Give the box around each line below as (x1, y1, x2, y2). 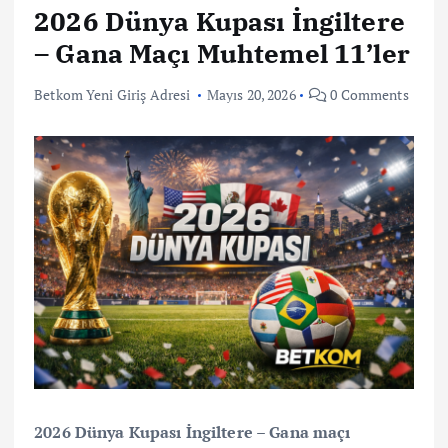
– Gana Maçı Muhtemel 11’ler (34, 35, 410, 70)
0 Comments (327, 84, 409, 104)
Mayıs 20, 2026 (206, 84, 296, 104)
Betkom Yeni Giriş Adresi (34, 84, 191, 104)
